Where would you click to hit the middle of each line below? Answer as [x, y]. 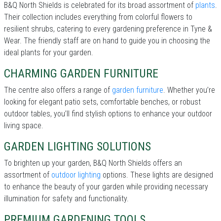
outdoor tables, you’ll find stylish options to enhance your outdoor [108, 114]
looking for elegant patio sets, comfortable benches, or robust [102, 102]
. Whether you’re [189, 90]
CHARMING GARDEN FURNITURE [81, 74]
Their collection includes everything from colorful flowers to [98, 17]
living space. [24, 126]
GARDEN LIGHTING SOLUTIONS [77, 147]
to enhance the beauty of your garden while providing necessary [106, 187]
